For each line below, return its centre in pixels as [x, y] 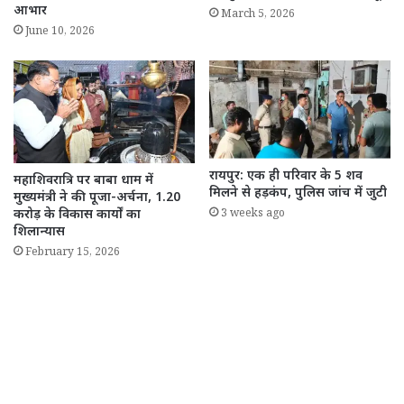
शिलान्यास [39, 232]
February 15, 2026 [73, 253]
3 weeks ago [253, 216]
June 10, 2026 [60, 33]
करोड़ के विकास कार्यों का [77, 215]
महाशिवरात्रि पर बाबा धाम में [83, 180]
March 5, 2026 [258, 16]
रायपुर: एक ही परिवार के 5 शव [286, 177]
